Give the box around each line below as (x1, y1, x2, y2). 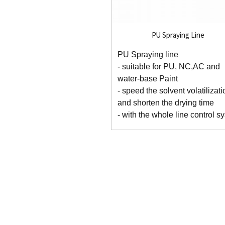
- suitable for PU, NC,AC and (117, 62, 220, 71)
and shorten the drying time (117, 98, 214, 107)
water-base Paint (117, 74, 178, 83)
